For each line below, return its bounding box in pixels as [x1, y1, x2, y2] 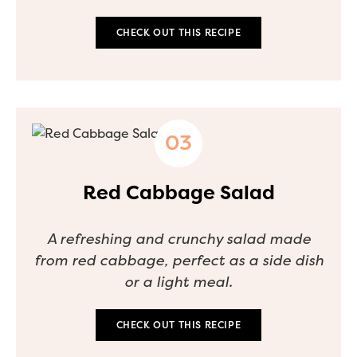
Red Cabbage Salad [82, 181, 275, 204]
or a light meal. [124, 273, 233, 291]
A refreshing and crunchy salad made [46, 229, 311, 248]
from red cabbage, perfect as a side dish [33, 251, 324, 269]
